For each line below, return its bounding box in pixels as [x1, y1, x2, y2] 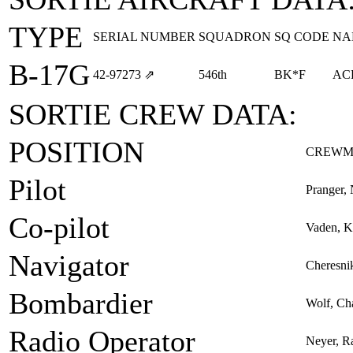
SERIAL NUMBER [93, 30, 195, 43]
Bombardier [9, 287, 153, 320]
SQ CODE [274, 30, 329, 43]
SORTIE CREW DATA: [9, 98, 297, 131]
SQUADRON [199, 30, 271, 43]
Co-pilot [9, 211, 110, 244]
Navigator [9, 249, 129, 282]
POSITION [9, 136, 144, 169]
